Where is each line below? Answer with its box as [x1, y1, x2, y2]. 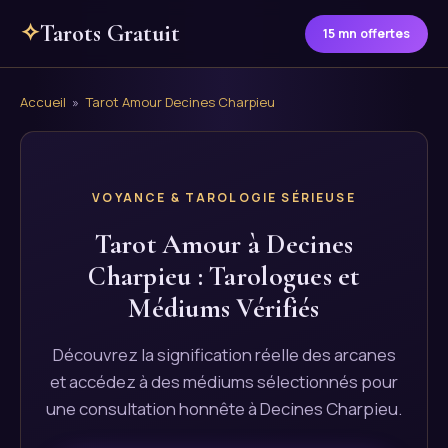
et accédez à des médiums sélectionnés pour [50, 370, 398, 393]
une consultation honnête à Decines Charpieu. [46, 397, 402, 420]
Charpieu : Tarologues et [88, 260, 360, 293]
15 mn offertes [323, 24, 410, 42]
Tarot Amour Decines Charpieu [85, 93, 275, 111]
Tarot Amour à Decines [94, 228, 354, 261]
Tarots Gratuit [40, 19, 180, 48]
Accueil [20, 93, 66, 111]
